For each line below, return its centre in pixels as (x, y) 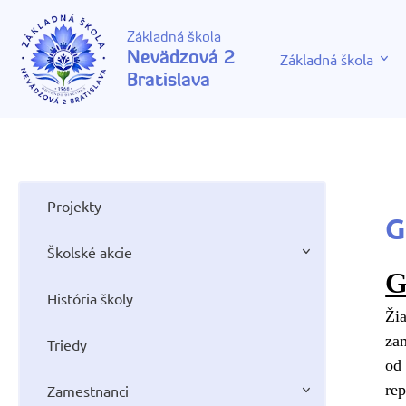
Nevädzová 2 (181, 57)
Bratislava (169, 79)
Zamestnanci (88, 391)
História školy (90, 298)
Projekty (74, 206)
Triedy (67, 344)
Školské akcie (90, 252)
